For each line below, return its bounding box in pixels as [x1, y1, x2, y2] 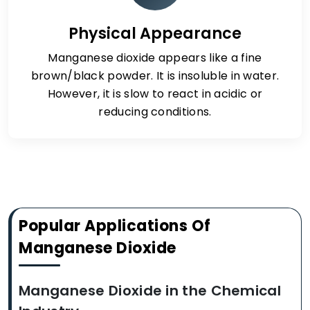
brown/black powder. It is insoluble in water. [30, 68, 280, 84]
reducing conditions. [98, 104, 212, 120]
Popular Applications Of [19, 215, 211, 237]
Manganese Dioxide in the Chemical [19, 281, 281, 300]
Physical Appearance [69, 22, 241, 44]
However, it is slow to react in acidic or [47, 86, 263, 102]
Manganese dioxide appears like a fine [48, 50, 262, 66]
